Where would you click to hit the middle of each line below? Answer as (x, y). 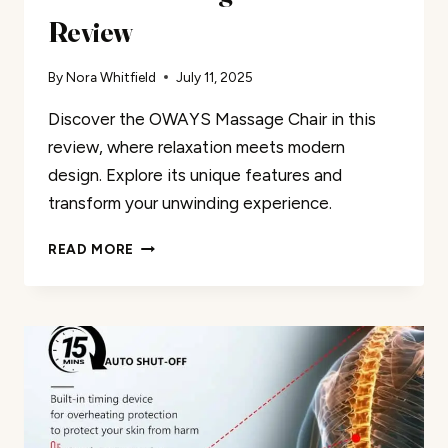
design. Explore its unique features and (195, 175)
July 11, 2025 (215, 77)
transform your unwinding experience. (190, 203)
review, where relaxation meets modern (196, 147)
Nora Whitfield (111, 77)
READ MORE (91, 249)
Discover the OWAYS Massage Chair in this (212, 119)
